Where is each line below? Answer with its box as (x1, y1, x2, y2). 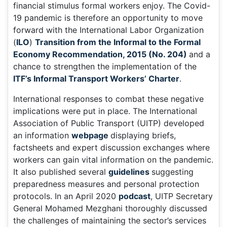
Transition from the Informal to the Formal (35, 36, 201, 47)
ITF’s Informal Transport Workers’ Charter (13, 73, 179, 84)
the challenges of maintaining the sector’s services (13, 215, 206, 225)
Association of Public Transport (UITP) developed (13, 118, 204, 128)
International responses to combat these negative (13, 93, 204, 104)
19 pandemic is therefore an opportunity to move (13, 12, 203, 23)
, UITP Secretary (150, 191, 213, 201)
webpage (71, 130, 110, 140)
